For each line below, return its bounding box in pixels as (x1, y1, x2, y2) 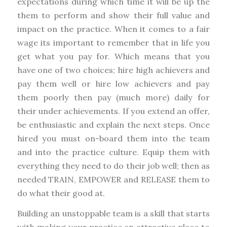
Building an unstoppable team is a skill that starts (17, 208, 210, 219)
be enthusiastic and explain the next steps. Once (17, 119, 210, 130)
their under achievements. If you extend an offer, (17, 105, 210, 116)
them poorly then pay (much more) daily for (17, 92, 210, 102)
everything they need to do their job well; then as (17, 160, 210, 171)
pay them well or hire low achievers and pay (17, 78, 210, 89)
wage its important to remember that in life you (17, 37, 210, 48)
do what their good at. (17, 187, 105, 198)
